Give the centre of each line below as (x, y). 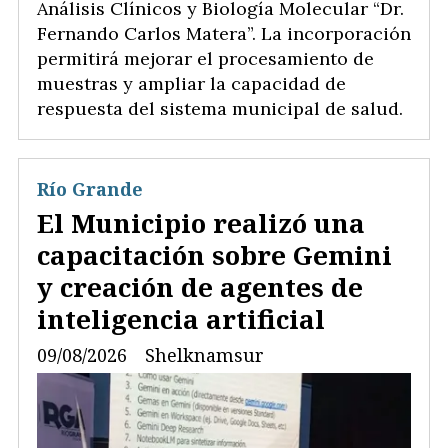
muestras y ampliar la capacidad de (191, 83)
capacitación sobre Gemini (214, 255)
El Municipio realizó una (201, 223)
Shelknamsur (204, 354)
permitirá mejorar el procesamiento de (205, 58)
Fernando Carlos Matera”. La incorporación (224, 33)
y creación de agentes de (200, 287)
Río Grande (90, 188)
